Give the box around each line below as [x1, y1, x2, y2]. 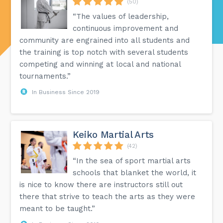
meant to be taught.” [19, 204, 96, 213]
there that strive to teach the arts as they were [19, 192, 196, 201]
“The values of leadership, [73, 11, 169, 21]
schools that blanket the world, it [73, 168, 197, 177]
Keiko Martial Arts [73, 128, 154, 140]
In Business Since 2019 [32, 88, 100, 96]
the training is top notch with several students [19, 47, 189, 57]
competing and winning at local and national [19, 59, 181, 69]
